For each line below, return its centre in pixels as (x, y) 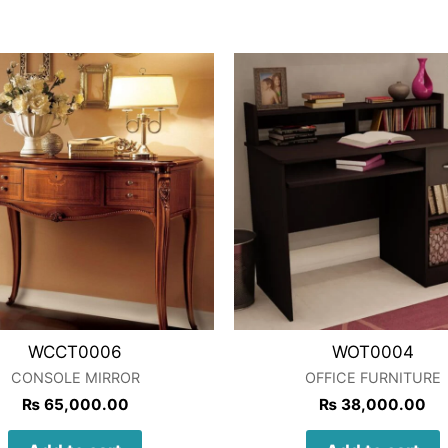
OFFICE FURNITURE (372, 378)
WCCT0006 (75, 351)
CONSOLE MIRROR (75, 378)
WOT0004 (372, 351)
